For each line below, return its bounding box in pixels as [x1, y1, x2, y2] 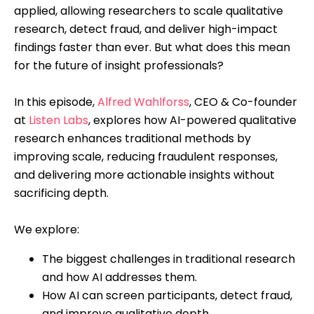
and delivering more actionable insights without [14, 166, 275, 183]
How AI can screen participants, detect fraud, [42, 287, 292, 303]
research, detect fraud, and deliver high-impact [14, 20, 278, 37]
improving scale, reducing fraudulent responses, [14, 148, 278, 165]
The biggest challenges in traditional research [42, 250, 295, 267]
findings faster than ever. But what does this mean [14, 39, 290, 55]
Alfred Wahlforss [97, 93, 189, 110]
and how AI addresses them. [42, 268, 197, 285]
